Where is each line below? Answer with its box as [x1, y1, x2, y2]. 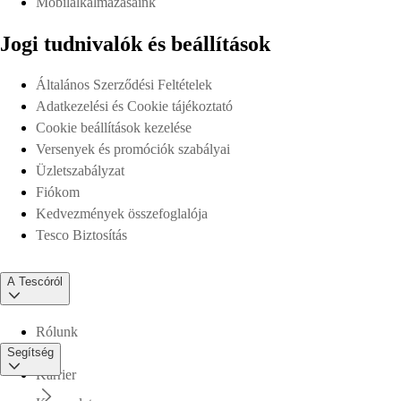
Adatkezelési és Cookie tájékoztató [36, 98, 233, 114]
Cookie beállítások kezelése [36, 119, 192, 135]
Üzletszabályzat [36, 162, 124, 178]
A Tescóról [7, 274, 63, 288]
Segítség [7, 345, 54, 359]
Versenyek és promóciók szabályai [36, 141, 230, 157]
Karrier [36, 367, 76, 383]
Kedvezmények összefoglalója [36, 205, 208, 221]
